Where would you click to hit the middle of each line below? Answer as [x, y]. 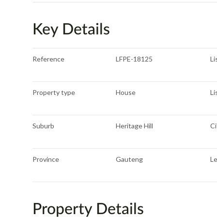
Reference [49, 59]
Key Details [71, 28]
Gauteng [130, 159]
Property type [54, 92]
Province [46, 159]
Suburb [44, 126]
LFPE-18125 [134, 59]
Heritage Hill [135, 126]
